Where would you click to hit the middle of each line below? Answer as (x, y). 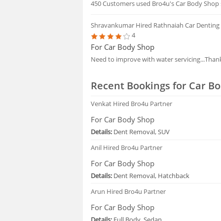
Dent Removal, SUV (141, 132)
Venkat (102, 104)
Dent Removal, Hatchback (151, 176)
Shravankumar (113, 25)
